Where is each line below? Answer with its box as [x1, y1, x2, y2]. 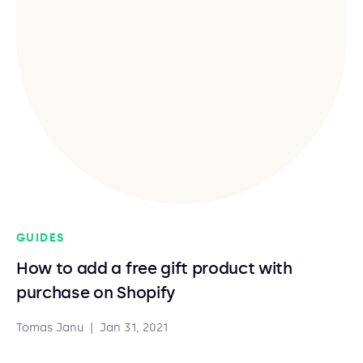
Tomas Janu [16, 321, 83, 335]
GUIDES [16, 231, 65, 245]
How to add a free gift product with [16, 258, 293, 278]
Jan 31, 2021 [100, 321, 168, 335]
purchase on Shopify [16, 283, 176, 302]
